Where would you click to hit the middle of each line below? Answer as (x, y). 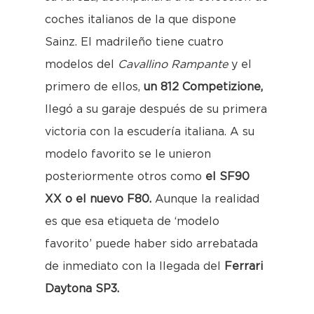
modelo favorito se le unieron (128, 154)
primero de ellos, (94, 87)
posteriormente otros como (125, 177)
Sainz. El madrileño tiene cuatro (134, 42)
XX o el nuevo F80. (98, 199)
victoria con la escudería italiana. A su (150, 132)
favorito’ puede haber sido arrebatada (151, 244)
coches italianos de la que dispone (141, 20)
